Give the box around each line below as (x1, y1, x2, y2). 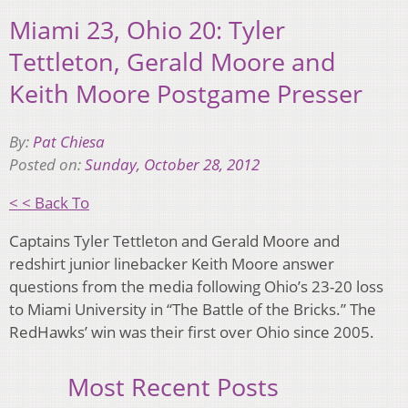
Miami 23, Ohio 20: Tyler (9, 13, 285, 47)
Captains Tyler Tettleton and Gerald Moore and (9, 229, 340, 251)
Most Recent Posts (67, 369, 279, 403)
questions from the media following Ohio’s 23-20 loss (9, 275, 383, 297)
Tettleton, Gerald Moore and (9, 45, 336, 79)
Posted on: (9, 153, 85, 175)
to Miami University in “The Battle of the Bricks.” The (9, 298, 376, 320)
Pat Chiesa (33, 130, 105, 152)
